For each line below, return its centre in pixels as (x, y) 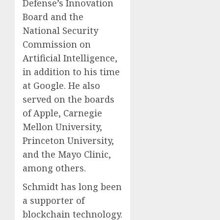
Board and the (53, 16)
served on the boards (69, 99)
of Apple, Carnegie (62, 113)
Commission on (57, 44)
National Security (60, 30)
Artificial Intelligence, (70, 58)
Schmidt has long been (72, 186)
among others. (54, 168)
